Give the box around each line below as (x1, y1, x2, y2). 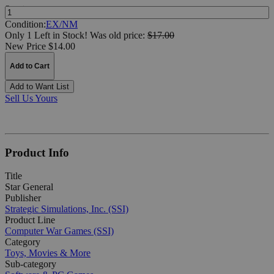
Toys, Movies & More (5, 248, 91, 259)
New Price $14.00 (5, 40, 75, 51)
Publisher (5, 193, 41, 204)
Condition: (5, 18, 46, 29)
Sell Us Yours (5, 92, 57, 103)
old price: (109, 29, 147, 40)
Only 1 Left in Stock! (5, 29, 87, 40)
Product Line (5, 215, 55, 226)
